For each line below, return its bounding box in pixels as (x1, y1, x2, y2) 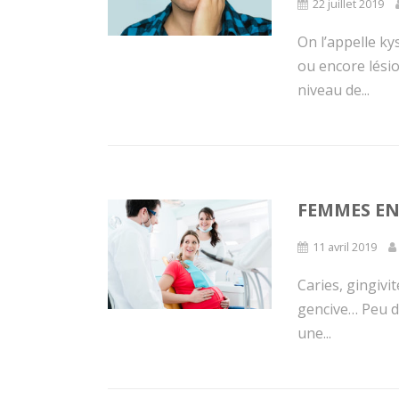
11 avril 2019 (313, 239, 378, 255)
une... (297, 323, 332, 343)
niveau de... (297, 80, 370, 100)
